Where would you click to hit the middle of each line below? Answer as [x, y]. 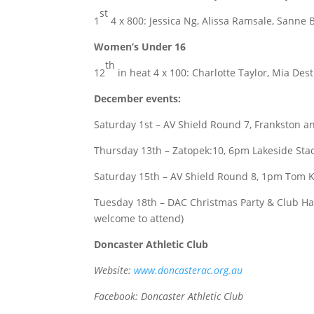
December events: [138, 98]
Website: [114, 270]
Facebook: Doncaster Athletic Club [169, 296]
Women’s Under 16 [140, 47]
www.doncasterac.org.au [189, 270]
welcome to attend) [139, 218]
